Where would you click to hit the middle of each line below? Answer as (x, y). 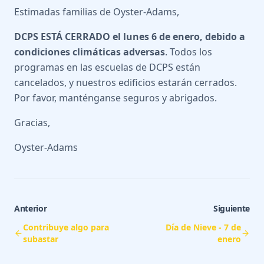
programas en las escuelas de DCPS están (107, 67)
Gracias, (32, 123)
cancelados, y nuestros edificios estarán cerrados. (126, 83)
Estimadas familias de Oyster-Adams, (97, 12)
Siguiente (232, 209)
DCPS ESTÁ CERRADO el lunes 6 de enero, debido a (130, 37)
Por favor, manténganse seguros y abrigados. (115, 98)
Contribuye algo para (66, 227)
